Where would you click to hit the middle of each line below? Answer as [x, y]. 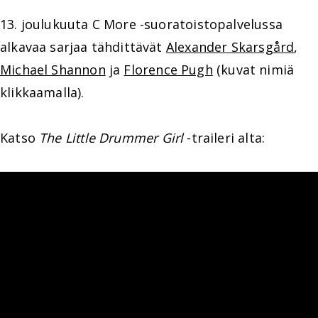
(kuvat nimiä [253, 70]
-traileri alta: [224, 138]
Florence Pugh [168, 70]
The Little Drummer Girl [111, 138]
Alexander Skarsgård [230, 47]
